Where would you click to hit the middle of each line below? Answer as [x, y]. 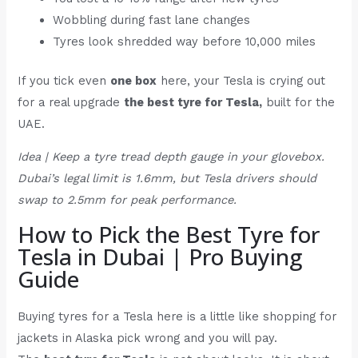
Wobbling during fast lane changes [152, 20]
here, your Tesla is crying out [241, 80]
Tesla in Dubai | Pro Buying [160, 256]
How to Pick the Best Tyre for [169, 234]
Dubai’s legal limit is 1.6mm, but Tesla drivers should [167, 179]
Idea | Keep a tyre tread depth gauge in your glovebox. [171, 157]
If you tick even [64, 80]
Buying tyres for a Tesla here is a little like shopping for [177, 316]
